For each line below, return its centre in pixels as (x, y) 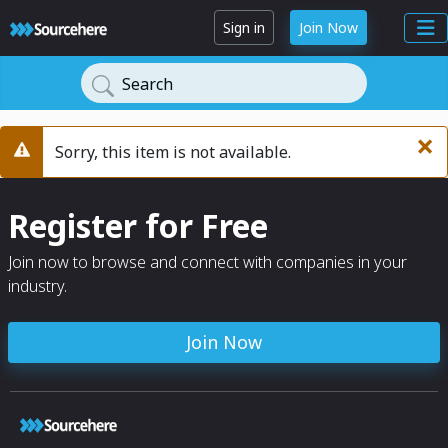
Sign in (244, 28)
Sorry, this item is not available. (173, 151)
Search (147, 84)
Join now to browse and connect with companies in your (207, 262)
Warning (45, 162)
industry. (37, 286)
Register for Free (138, 225)
